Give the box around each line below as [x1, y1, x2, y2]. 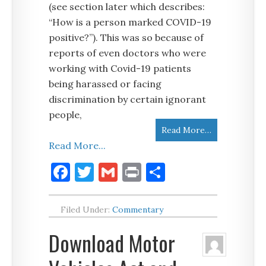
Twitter [94, 160, 163, 184]
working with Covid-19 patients [49, 62, 192, 74]
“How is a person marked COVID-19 [49, 16, 212, 28]
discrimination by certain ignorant [49, 93, 207, 105]
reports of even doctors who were [49, 47, 207, 59]
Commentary [112, 204, 164, 215]
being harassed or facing [49, 78, 162, 90]
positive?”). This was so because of [49, 31, 204, 43]
